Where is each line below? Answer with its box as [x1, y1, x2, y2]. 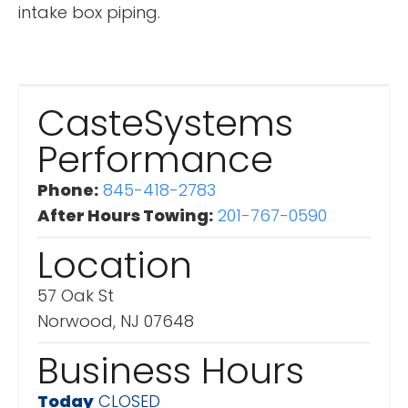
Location [37, 239, 192, 291]
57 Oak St [37, 283, 114, 307]
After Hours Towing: [37, 203, 213, 227]
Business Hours [37, 344, 304, 396]
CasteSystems [37, 97, 293, 148]
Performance [37, 133, 273, 185]
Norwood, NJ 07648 [37, 309, 194, 332]
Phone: [37, 178, 98, 201]
